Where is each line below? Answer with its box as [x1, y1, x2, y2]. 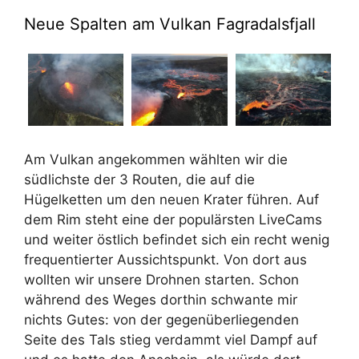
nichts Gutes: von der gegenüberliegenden [24, 312, 299, 329]
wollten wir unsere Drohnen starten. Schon [24, 272, 299, 288]
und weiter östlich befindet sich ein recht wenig [24, 232, 329, 248]
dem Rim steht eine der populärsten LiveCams [24, 212, 322, 228]
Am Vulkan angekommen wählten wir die [24, 151, 288, 168]
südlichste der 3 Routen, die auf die [24, 171, 255, 188]
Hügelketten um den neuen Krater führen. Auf [24, 192, 319, 208]
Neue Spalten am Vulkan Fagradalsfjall [24, 14, 316, 34]
